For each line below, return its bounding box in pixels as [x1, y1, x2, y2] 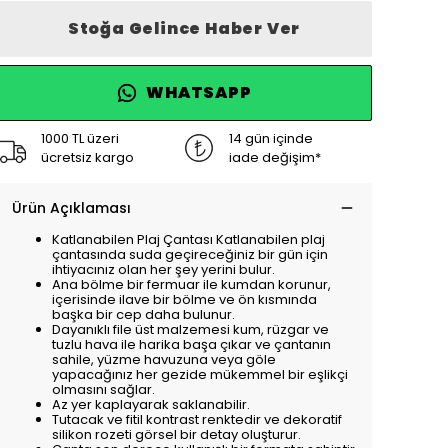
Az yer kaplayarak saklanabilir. [52, 395, 250, 414]
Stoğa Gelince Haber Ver [67, 17, 301, 40]
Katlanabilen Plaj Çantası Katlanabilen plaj [52, 230, 325, 249]
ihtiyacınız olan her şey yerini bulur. [52, 260, 275, 279]
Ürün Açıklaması [12, 198, 131, 218]
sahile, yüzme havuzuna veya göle [52, 350, 276, 369]
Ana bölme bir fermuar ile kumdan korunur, [52, 275, 331, 294]
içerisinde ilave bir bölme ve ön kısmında [52, 290, 317, 309]
